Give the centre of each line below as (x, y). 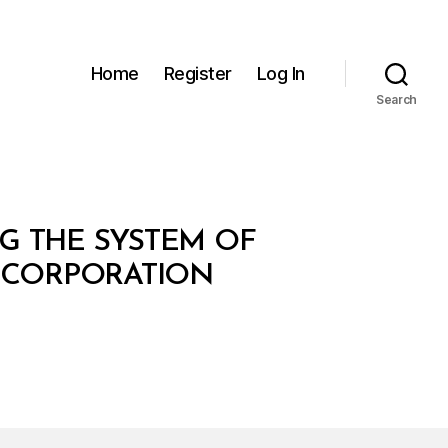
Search (396, 99)
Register (197, 73)
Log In (280, 73)
